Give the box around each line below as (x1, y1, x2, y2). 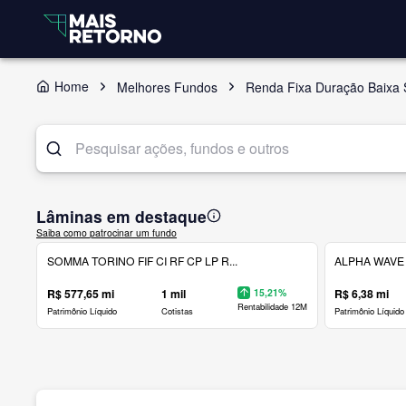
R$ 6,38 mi (334, 285, 390, 302)
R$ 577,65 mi (46, 285, 114, 302)
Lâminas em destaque (36, 204, 207, 227)
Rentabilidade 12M (237, 300, 308, 314)
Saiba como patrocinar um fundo (36, 225, 177, 239)
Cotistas (160, 304, 193, 317)
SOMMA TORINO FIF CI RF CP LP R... (46, 253, 237, 268)
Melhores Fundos (117, 77, 217, 96)
